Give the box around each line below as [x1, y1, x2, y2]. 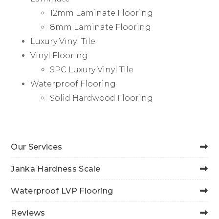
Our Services [11, 142, 63, 152]
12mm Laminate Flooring [50, 8, 153, 18]
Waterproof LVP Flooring [11, 186, 113, 196]
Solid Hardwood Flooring [50, 93, 153, 103]
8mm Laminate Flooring [50, 22, 152, 32]
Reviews [11, 208, 45, 218]
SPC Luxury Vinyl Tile [50, 65, 134, 75]
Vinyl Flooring [30, 51, 88, 61]
